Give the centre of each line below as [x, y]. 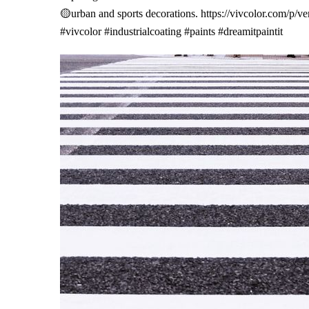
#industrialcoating [143, 32]
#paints [200, 32]
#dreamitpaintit [250, 32]
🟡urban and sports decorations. [130, 14]
